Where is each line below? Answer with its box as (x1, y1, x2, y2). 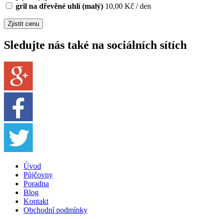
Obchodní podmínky (23, 205, 88, 214)
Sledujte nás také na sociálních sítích (4, 38, 187, 51)
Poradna (23, 179, 49, 188)
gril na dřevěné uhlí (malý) (16, 1, 103, 10)
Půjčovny (23, 170, 53, 179)
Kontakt (23, 197, 48, 205)
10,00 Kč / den (105, 1, 151, 10)
